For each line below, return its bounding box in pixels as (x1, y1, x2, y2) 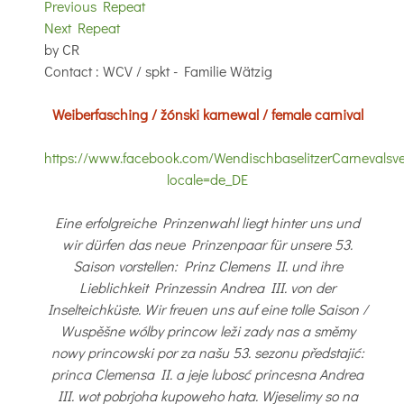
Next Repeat (44, 17, 120, 37)
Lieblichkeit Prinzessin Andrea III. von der (79, 277, 335, 297)
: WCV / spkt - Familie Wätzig (96, 60, 272, 80)
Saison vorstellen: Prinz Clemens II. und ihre (72, 255, 343, 275)
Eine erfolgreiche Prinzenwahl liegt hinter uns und (55, 212, 360, 232)
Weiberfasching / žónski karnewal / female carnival (51, 104, 363, 124)
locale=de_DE (167, 169, 248, 188)
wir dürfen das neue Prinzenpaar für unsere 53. (62, 234, 353, 253)
